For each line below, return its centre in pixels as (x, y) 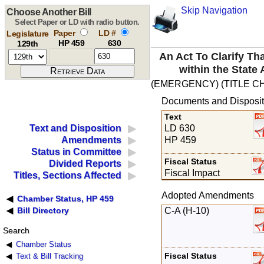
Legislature (28, 34)
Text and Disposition (76, 128)
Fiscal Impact (192, 173)
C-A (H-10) (187, 210)
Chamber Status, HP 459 (66, 199)
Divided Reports (85, 164)
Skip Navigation (214, 10)
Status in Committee (77, 152)
